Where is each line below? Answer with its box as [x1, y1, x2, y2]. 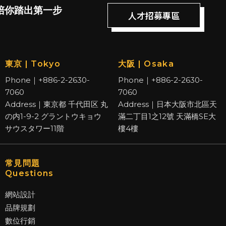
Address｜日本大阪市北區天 [118, 99, 217, 109]
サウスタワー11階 [5, 123, 64, 133]
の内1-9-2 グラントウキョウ [5, 111, 101, 121]
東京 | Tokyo [5, 59, 61, 69]
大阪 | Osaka [118, 59, 174, 69]
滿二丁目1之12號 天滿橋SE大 [118, 111, 216, 121]
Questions [5, 168, 54, 178]
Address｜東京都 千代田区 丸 [5, 99, 108, 109]
